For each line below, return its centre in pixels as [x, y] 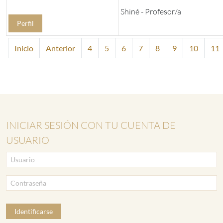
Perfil [25, 23]
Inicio [24, 48]
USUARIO [28, 140]
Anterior [60, 48]
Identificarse [34, 211]
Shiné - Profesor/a [151, 12]
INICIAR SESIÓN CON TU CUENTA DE [91, 125]
